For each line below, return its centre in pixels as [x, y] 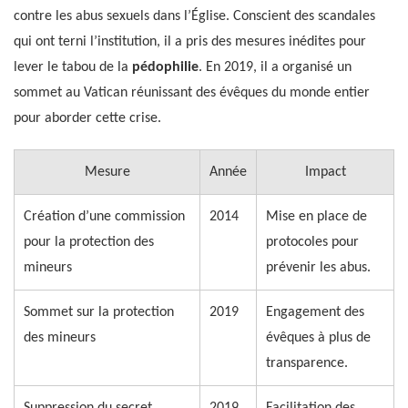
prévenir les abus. [318, 267]
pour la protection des [89, 242]
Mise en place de [316, 216]
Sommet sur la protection [99, 312]
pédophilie [165, 67]
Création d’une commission [104, 216]
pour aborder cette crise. [87, 118]
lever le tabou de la [73, 67]
